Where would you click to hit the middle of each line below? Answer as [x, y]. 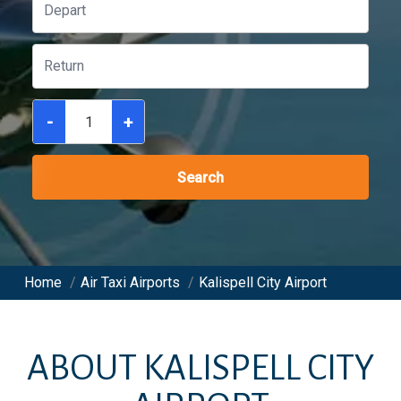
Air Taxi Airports [130, 282]
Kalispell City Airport [263, 282]
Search [200, 178]
